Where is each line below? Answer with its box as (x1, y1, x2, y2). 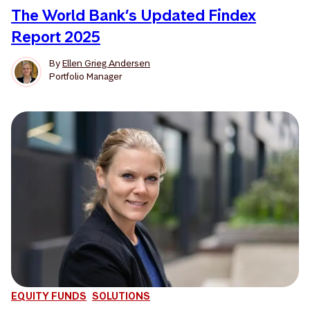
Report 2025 (11, 26, 100, 46)
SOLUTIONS (92, 289, 150, 302)
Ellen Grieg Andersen (62, 56, 150, 69)
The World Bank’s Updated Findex (11, 5, 256, 25)
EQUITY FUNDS (11, 289, 86, 302)
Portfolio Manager (49, 69, 122, 82)
